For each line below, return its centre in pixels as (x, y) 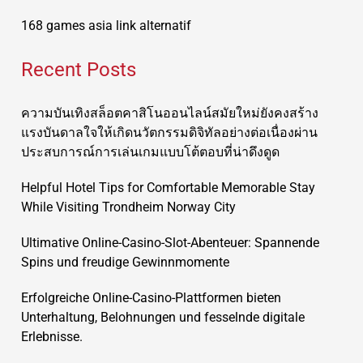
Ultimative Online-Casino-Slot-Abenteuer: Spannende (170, 243)
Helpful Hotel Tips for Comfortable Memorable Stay (168, 188)
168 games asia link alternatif (106, 26)
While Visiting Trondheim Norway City (128, 207)
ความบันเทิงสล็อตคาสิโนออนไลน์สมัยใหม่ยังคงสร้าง (170, 113)
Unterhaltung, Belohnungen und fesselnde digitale (163, 317)
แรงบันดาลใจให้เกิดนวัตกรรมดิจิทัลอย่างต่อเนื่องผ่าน (169, 132)
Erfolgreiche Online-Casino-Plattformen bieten (151, 298)
